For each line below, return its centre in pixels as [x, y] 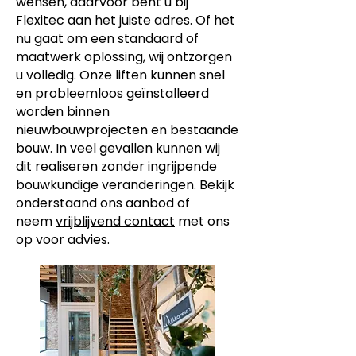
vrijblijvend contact [115, 221]
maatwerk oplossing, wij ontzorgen [124, 57]
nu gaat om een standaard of [107, 39]
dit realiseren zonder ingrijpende [116, 166]
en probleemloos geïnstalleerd [112, 93]
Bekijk [217, 185]
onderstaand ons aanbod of [103, 203]
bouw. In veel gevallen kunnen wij [118, 148]
